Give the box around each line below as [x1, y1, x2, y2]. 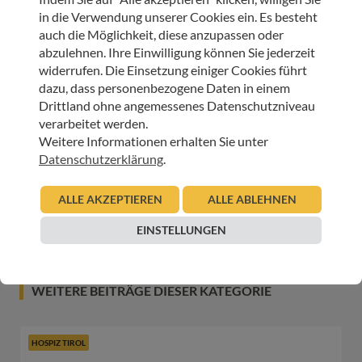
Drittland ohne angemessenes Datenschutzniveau [39, 98, 315, 113]
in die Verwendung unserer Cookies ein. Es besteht [39, 9, 318, 24]
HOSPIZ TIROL [32, 338, 86, 347]
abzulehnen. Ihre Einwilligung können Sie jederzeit [39, 44, 315, 60]
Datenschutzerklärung [39, 151, 163, 166]
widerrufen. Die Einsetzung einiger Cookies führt [39, 62, 307, 78]
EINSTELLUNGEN [136, 223, 226, 237]
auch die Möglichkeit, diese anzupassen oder [39, 27, 284, 42]
